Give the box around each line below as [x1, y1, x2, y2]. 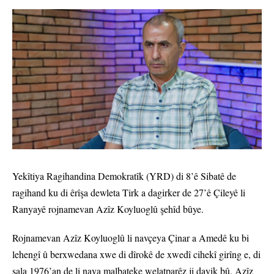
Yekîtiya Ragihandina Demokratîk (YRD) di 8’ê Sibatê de [12, 169, 236, 183]
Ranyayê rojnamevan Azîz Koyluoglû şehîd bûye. [12, 202, 204, 216]
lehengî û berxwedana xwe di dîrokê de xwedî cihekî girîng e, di [12, 248, 261, 261]
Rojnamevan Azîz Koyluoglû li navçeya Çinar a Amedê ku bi [12, 231, 249, 245]
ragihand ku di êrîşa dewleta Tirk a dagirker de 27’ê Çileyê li [12, 186, 245, 199]
